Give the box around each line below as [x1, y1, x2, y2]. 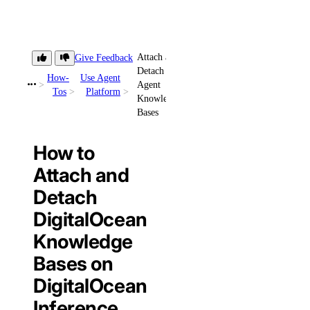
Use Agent [80, 73, 120, 83]
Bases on [33, 252, 113, 275]
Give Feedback [75, 53, 133, 63]
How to [33, 141, 95, 165]
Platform [86, 86, 120, 97]
